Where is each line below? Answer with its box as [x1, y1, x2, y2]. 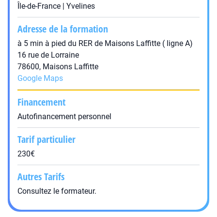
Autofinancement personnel [17, 112, 111, 121]
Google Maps [17, 74, 63, 83]
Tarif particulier [17, 133, 76, 146]
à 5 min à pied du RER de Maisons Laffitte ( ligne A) [17, 39, 193, 48]
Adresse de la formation [17, 22, 108, 35]
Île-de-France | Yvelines [17, 1, 95, 11]
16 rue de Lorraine [17, 50, 79, 60]
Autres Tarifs [17, 170, 64, 183]
